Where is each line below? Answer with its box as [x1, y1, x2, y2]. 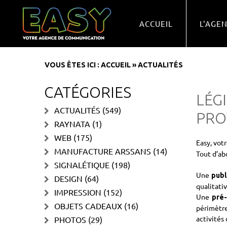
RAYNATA [54, 119, 90, 129]
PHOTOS [54, 214, 86, 224]
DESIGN [54, 173, 83, 183]
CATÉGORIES [44, 84, 131, 101]
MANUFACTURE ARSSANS [54, 146, 151, 156]
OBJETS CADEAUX [54, 201, 122, 211]
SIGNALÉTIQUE [54, 160, 109, 170]
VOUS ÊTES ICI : [45, 61, 101, 69]
